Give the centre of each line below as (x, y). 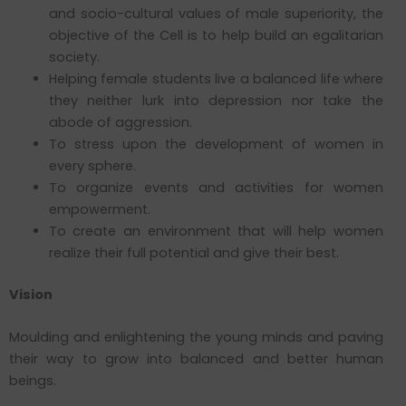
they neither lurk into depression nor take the (216, 100)
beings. (33, 381)
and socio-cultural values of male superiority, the (216, 13)
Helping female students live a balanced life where (216, 78)
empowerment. (99, 209)
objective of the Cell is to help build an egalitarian (216, 35)
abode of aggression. (120, 122)
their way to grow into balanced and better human (196, 359)
